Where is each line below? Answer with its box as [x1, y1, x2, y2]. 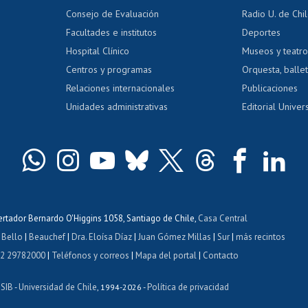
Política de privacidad [146, 281, 229, 294]
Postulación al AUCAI [100, 8, 186, 21]
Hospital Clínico [65, 45, 129, 58]
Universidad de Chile [18, 281, 97, 294]
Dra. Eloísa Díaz [71, 231, 132, 243]
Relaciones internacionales [65, 82, 175, 95]
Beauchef [28, 231, 65, 243]
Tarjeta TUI [107, 52, 163, 64]
